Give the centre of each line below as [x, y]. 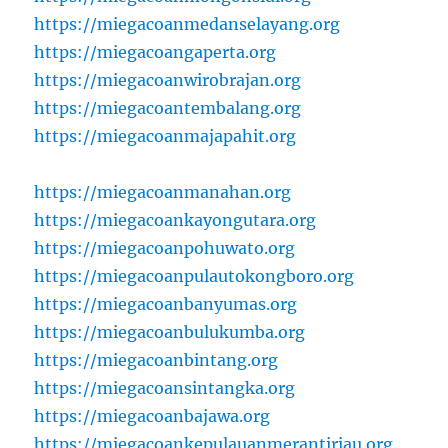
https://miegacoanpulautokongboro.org [194, 275]
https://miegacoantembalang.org [168, 107]
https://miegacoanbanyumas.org [166, 303]
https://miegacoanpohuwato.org [165, 247]
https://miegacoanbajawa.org [152, 415]
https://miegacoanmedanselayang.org [187, 23]
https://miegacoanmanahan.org [163, 191]
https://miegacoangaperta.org [155, 51]
